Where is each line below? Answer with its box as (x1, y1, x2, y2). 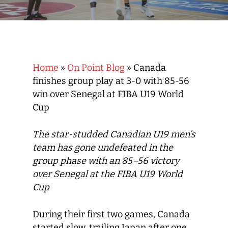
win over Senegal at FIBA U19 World (33, 89, 184, 100)
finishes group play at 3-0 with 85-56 (33, 75, 189, 87)
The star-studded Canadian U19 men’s (33, 129, 195, 140)
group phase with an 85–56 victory (33, 155, 180, 166)
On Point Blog (67, 62, 125, 73)
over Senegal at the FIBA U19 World (33, 168, 183, 180)
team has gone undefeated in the (33, 142, 173, 153)
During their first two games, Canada (33, 209, 190, 220)
